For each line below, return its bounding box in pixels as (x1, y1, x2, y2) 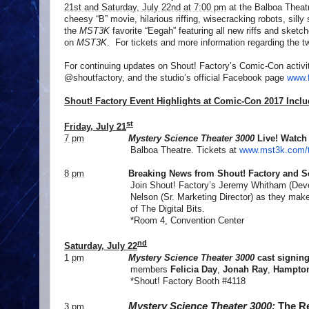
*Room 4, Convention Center (130, 215, 244, 226)
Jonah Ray (223, 264, 268, 275)
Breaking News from (128, 168, 215, 179)
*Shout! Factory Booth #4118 (64, 276, 246, 287)
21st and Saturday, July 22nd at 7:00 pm (64, 1, 226, 12)
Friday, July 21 (64, 121, 126, 132)
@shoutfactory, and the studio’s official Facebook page (64, 72, 287, 83)
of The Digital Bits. (130, 203, 205, 215)
